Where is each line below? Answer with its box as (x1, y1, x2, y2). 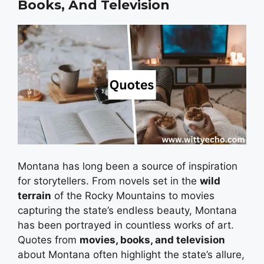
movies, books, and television (80, 234, 225, 246)
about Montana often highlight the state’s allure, (18, 249, 245, 261)
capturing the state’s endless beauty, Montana (18, 204, 237, 217)
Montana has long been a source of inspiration (18, 160, 237, 173)
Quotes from (18, 234, 80, 246)
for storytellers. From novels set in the (18, 175, 200, 187)
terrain (18, 190, 51, 202)
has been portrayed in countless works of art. (18, 219, 234, 232)
